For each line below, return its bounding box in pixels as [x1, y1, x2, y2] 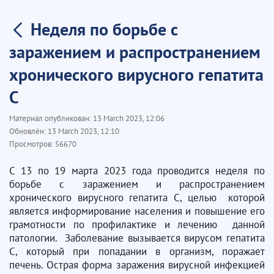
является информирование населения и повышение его [9, 204, 265, 218]
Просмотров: [9, 138, 55, 149]
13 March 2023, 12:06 [93, 113, 165, 124]
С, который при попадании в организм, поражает [9, 244, 265, 258]
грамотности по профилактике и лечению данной [9, 217, 265, 231]
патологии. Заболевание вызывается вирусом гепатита [9, 231, 265, 245]
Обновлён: [9, 125, 48, 136]
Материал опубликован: [9, 113, 93, 124]
